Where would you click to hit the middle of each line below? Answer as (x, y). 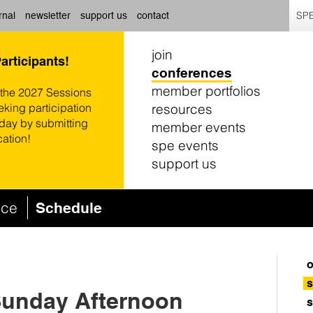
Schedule (68, 208)
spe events (185, 145)
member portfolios (206, 91)
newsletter (48, 15)
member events (199, 127)
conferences (192, 73)
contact (153, 15)
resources (182, 109)
